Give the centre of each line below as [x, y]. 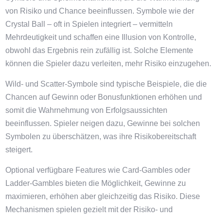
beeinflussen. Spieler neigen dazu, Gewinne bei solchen [103, 123]
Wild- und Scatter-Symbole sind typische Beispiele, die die [106, 84]
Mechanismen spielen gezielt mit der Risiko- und [89, 209]
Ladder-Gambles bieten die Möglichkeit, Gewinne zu [96, 183]
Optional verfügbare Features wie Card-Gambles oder [98, 170]
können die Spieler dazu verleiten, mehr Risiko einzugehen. [109, 64]
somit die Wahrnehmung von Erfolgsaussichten [87, 110]
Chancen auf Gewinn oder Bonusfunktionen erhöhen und [104, 97]
